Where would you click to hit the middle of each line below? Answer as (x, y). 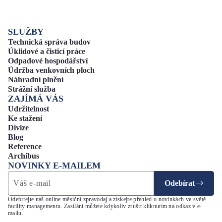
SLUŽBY (26, 32)
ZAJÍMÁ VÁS (36, 99)
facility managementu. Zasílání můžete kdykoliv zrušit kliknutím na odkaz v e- (105, 206)
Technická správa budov (49, 42)
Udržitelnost (28, 109)
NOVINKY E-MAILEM (54, 166)
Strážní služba (32, 89)
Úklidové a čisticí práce (47, 51)
